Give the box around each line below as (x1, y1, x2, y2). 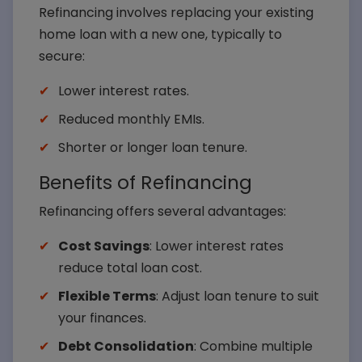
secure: (39, 47, 85, 65)
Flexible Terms (58, 287, 156, 305)
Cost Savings (58, 237, 149, 255)
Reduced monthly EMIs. (58, 110, 204, 128)
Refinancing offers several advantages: (39, 202, 286, 221)
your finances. (58, 309, 146, 327)
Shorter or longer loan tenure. (58, 138, 247, 157)
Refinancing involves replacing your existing (39, 3, 314, 22)
